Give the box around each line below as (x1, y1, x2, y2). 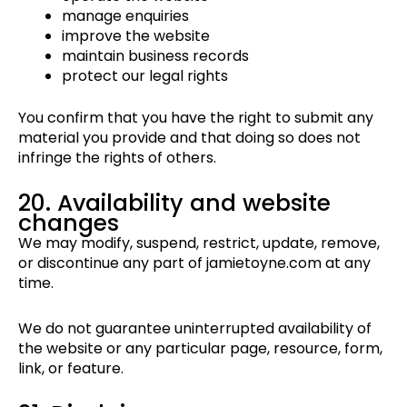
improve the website (62, 25, 210, 47)
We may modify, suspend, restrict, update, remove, (18, 233, 380, 254)
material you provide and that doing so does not (18, 127, 361, 149)
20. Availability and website (18, 187, 331, 220)
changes (18, 207, 119, 240)
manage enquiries (62, 5, 189, 27)
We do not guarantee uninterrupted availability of (18, 318, 372, 340)
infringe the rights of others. (18, 147, 216, 169)
